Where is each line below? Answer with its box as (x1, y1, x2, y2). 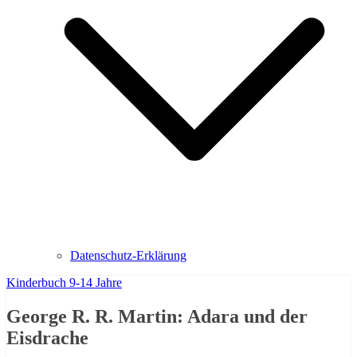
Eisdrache (6, 328, 88, 349)
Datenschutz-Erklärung (70, 249, 186, 263)
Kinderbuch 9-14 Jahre (6, 276, 122, 290)
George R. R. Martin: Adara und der (6, 306, 308, 328)
